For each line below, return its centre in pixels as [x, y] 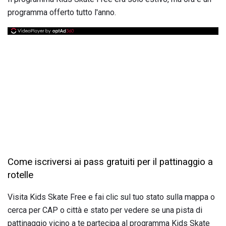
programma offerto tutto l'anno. [62, 12]
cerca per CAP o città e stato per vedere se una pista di [105, 210]
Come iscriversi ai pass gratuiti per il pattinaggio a [110, 162]
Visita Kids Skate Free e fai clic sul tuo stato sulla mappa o [111, 197]
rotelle [20, 175]
